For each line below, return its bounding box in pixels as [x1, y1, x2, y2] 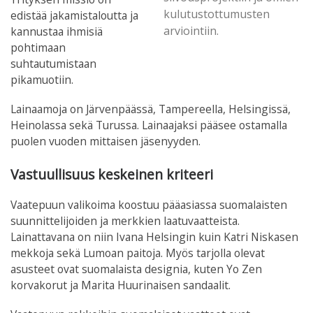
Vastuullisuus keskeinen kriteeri [10, 165, 213, 184]
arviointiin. [163, 23, 219, 39]
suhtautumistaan [10, 55, 96, 71]
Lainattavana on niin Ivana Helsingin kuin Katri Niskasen [10, 228, 298, 245]
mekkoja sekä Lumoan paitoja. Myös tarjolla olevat [10, 245, 265, 261]
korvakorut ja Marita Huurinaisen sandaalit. [10, 277, 231, 293]
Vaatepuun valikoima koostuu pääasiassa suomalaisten [10, 196, 287, 212]
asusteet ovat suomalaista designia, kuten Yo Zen [10, 261, 262, 277]
